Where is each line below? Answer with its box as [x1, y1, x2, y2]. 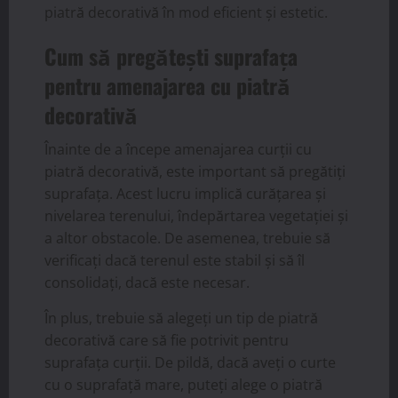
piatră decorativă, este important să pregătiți [44, 161, 346, 181]
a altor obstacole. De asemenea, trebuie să [44, 227, 330, 248]
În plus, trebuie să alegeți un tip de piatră [44, 307, 318, 328]
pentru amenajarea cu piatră [44, 68, 291, 101]
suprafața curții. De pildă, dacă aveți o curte [44, 352, 336, 372]
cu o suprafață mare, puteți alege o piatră [44, 374, 322, 394]
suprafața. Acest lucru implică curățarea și [44, 183, 326, 203]
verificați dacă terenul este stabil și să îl [44, 250, 305, 270]
